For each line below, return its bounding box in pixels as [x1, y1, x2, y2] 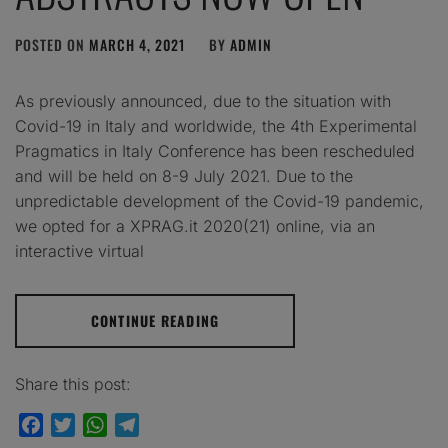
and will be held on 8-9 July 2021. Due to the [15, 166, 353, 186]
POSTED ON [15, 34, 89, 55]
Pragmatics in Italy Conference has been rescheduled [15, 141, 415, 161]
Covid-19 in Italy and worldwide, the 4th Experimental [15, 116, 417, 136]
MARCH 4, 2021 [89, 34, 185, 55]
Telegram [139, 415, 209, 435]
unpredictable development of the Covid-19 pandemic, [15, 191, 424, 211]
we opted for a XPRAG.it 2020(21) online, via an [15, 216, 375, 236]
